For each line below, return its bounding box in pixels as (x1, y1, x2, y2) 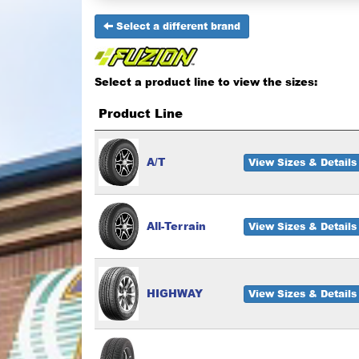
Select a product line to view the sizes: (95, 74, 317, 89)
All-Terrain (147, 218, 206, 233)
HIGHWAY (147, 285, 203, 301)
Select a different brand (113, 18, 240, 33)
